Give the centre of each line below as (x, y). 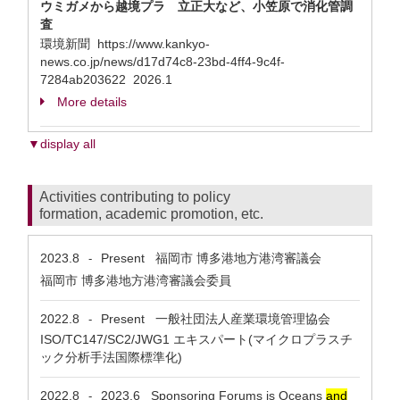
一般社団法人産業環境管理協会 (237, 319)
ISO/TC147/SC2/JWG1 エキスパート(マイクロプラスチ (196, 339)
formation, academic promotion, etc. (151, 214)
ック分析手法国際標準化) (111, 357)
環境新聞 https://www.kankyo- (125, 44)
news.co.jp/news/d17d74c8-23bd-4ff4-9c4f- (162, 62)
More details (92, 102)
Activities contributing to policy (135, 197)
